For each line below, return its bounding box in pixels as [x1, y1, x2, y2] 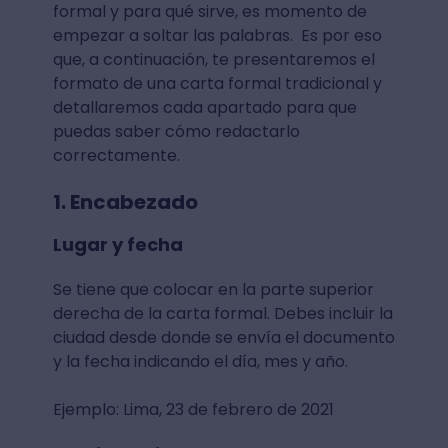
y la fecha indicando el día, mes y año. [52, 349, 352, 373]
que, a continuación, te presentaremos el [52, 47, 375, 71]
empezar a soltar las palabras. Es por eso [52, 23, 382, 47]
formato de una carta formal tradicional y [52, 71, 382, 95]
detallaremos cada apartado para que [52, 95, 357, 119]
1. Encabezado [52, 187, 198, 216]
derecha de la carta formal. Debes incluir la [52, 301, 393, 325]
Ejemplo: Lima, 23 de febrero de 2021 [52, 397, 334, 421]
